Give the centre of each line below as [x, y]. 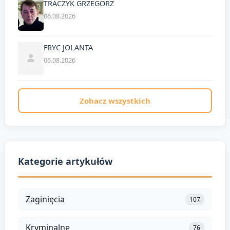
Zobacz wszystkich [115, 100]
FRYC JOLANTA [68, 47]
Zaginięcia [45, 199]
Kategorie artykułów [65, 161]
